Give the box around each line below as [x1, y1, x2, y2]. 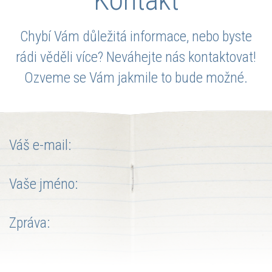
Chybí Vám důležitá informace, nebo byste [20, 27, 252, 45]
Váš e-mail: [9, 136, 71, 154]
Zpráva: [9, 214, 50, 231]
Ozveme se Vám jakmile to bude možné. [24, 69, 248, 86]
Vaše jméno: [9, 175, 78, 192]
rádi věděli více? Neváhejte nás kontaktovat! [16, 48, 256, 66]
